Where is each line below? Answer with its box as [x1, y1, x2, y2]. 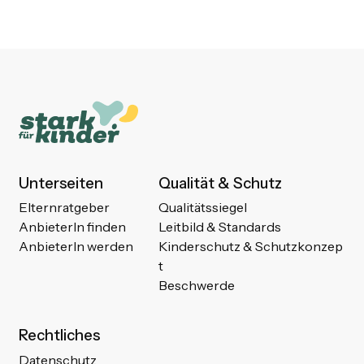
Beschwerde [158, 277, 236, 294]
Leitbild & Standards [158, 219, 282, 236]
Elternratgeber [18, 199, 110, 216]
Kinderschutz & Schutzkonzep [158, 238, 344, 255]
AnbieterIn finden [18, 219, 126, 236]
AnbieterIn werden [18, 238, 133, 255]
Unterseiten [18, 173, 103, 193]
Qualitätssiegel [158, 199, 248, 216]
